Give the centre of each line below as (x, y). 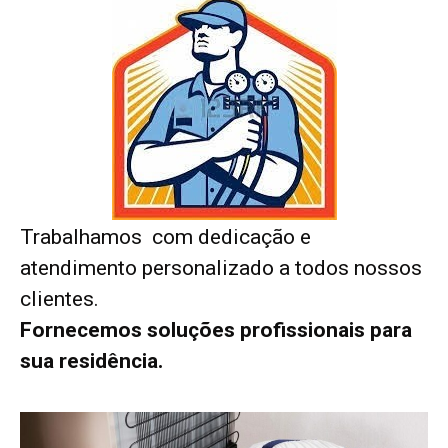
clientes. (59, 299)
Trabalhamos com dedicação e (165, 237)
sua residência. (91, 361)
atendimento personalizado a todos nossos (221, 268)
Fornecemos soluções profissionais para (216, 330)
